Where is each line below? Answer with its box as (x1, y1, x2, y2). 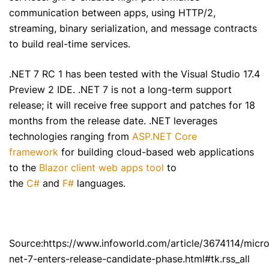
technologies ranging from (9, 130, 132, 143)
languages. (74, 177, 125, 190)
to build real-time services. (9, 38, 130, 50)
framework (9, 146, 58, 159)
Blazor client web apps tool (39, 162, 164, 174)
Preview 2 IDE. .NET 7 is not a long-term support (9, 83, 232, 96)
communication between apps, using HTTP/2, (9, 7, 216, 19)
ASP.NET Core (132, 130, 197, 143)
